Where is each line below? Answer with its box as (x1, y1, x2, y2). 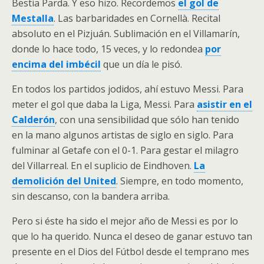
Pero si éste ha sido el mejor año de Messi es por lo (12, 214, 238, 227)
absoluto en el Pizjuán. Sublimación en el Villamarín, (12, 27, 240, 40)
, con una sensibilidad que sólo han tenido (55, 113, 239, 126)
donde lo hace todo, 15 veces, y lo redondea (12, 42, 205, 55)
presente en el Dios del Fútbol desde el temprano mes (12, 245, 249, 258)
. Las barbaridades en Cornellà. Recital (54, 12, 220, 25)
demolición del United (12, 174, 116, 187)
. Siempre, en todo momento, (116, 174, 243, 187)
